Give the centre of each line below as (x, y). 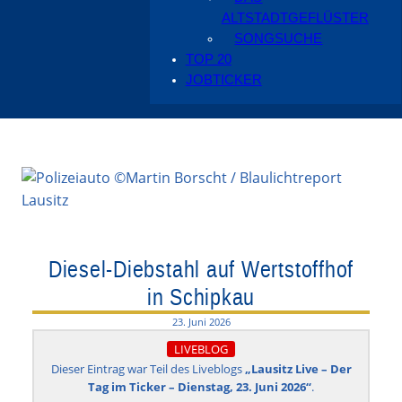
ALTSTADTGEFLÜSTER (295, 18)
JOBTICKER (223, 80)
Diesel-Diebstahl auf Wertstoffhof (201, 268)
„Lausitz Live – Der (298, 368)
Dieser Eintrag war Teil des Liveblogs (148, 368)
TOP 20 (208, 60)
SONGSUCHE (279, 39)
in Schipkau (201, 296)
